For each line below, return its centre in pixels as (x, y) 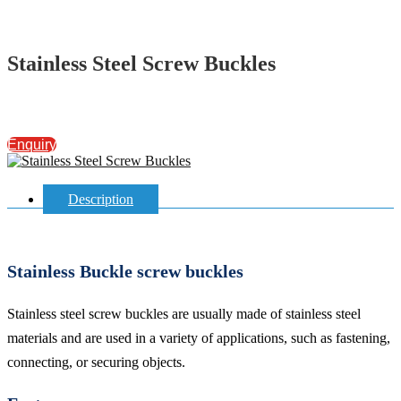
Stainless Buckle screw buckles (125, 272)
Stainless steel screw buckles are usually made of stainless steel (184, 313)
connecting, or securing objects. (96, 362)
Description (101, 200)
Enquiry (32, 145)
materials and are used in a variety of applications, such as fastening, (199, 337)
